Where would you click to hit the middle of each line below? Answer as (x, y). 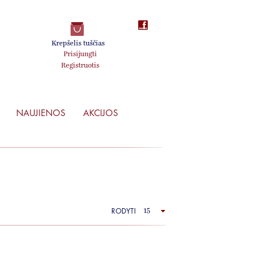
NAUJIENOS (41, 113)
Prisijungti (80, 54)
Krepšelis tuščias (78, 44)
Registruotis (80, 66)
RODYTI (124, 211)
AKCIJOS (100, 113)
